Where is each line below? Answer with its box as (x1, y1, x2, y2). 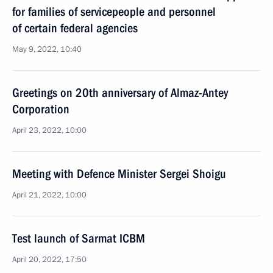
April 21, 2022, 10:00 (12, 190, 87, 200)
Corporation (12, 102, 69, 116)
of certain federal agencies (12, 21, 138, 35)
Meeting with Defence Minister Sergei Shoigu (12, 166, 226, 181)
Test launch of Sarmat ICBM (12, 231, 145, 246)
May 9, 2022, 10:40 (12, 44, 82, 55)
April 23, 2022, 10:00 (12, 125, 87, 136)
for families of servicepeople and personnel (12, 4, 216, 19)
